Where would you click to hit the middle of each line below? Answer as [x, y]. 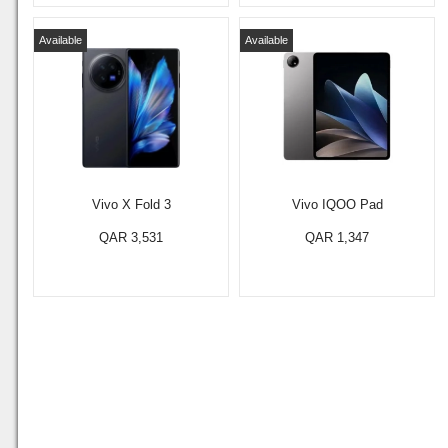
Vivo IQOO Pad [337, 204]
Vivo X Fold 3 [131, 204]
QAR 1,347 [337, 237]
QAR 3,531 [131, 237]
